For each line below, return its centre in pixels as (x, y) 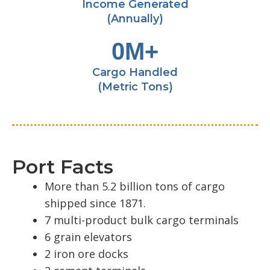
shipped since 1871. (95, 203)
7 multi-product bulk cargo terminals (142, 220)
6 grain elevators (88, 237)
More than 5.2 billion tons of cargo (135, 187)
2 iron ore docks (86, 254)
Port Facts (63, 167)
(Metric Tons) (135, 87)
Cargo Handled (135, 73)
